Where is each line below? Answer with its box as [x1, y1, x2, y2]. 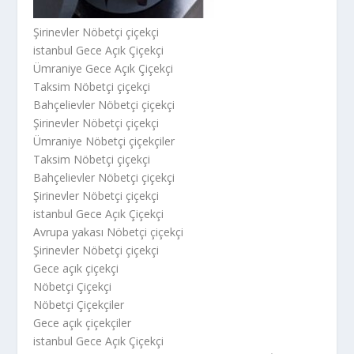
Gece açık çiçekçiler [33, 315, 132, 330]
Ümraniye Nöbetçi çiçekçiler [33, 134, 175, 149]
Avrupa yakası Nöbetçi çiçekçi [33, 224, 184, 239]
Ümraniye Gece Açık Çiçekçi [33, 61, 174, 76]
